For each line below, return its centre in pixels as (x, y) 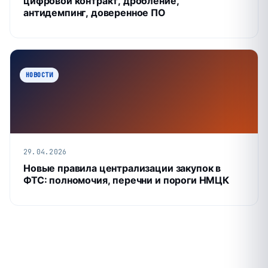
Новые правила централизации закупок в (122, 168)
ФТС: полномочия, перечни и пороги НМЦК (126, 180)
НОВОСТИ (39, 75)
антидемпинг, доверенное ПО (95, 13)
